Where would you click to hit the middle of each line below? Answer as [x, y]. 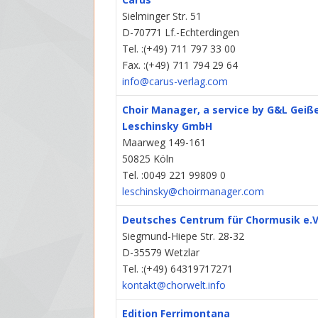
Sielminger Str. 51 [162, 16]
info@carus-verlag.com [175, 82]
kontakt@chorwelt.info [174, 285]
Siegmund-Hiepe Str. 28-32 [183, 236]
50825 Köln [148, 159]
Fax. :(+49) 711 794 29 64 [180, 65]
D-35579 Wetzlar [161, 253]
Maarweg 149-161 [164, 143]
